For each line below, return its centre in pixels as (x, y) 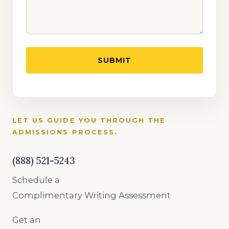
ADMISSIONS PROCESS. (65, 132)
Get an (27, 220)
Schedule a (36, 180)
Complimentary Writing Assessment (91, 196)
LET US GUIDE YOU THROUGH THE (89, 120)
